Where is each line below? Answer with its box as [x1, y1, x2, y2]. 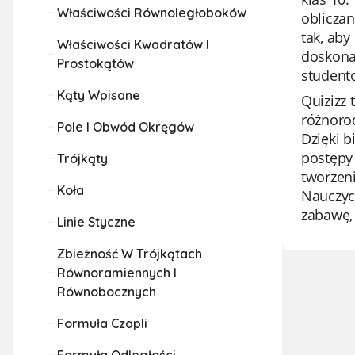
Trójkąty [57, 151, 108, 166]
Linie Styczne [57, 214, 136, 230]
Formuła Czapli [57, 315, 147, 331]
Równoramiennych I [57, 265, 177, 281]
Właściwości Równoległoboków [57, 5, 246, 21]
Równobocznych [57, 284, 156, 300]
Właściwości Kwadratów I [57, 36, 209, 52]
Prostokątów [57, 55, 134, 71]
